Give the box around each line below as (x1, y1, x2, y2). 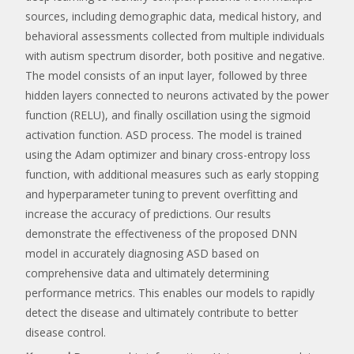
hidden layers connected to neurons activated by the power (25, 87, 329, 103)
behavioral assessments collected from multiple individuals (25, 28, 325, 43)
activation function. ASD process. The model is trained (25, 126, 302, 142)
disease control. (25, 324, 106, 340)
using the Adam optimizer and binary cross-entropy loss (25, 146, 311, 162)
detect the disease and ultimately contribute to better (25, 304, 298, 320)
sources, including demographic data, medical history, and (25, 8, 322, 24)
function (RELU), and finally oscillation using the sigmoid (25, 107, 311, 122)
